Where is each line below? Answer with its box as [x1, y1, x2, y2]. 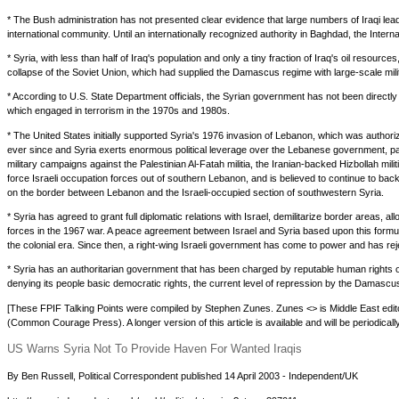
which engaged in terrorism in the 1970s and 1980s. [7, 105, 230, 117]
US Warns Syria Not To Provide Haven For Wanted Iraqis [7, 342, 302, 355]
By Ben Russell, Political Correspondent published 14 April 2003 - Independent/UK [7, 370, 358, 382]
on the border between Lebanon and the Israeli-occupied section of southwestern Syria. [7, 186, 384, 198]
